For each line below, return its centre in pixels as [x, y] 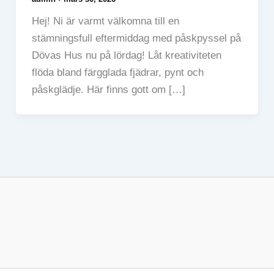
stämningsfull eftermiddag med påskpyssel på [136, 39]
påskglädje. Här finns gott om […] [108, 90]
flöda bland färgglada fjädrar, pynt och [117, 73]
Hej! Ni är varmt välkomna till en [105, 21]
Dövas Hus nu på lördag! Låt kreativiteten [126, 56]
